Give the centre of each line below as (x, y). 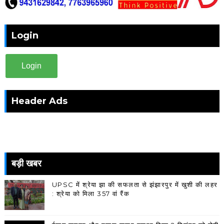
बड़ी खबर (26, 163)
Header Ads (39, 101)
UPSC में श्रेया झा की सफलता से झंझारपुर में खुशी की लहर (135, 184)
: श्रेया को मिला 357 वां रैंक (91, 193)
